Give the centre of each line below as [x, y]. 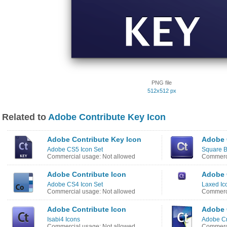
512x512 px [162, 91]
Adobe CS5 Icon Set [75, 149]
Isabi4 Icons [64, 219]
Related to [25, 117]
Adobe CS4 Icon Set [75, 184]
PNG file [162, 83]
